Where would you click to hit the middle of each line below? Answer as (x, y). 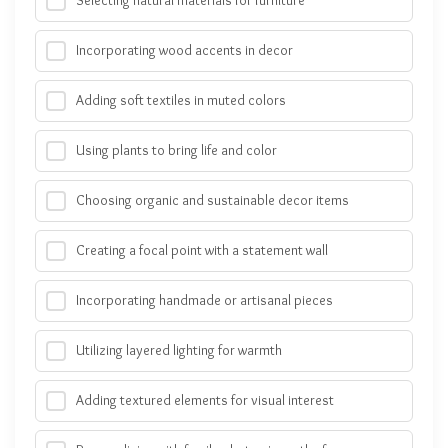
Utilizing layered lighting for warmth (179, 350)
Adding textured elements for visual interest (205, 400)
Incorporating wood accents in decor (184, 50)
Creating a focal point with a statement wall (202, 250)
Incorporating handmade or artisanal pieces (204, 300)
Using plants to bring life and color (176, 150)
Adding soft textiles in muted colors (181, 100)
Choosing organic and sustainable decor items (212, 200)
